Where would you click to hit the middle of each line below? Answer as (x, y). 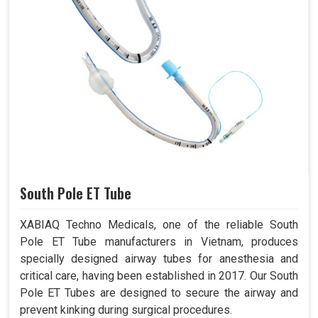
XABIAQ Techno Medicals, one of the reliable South (159, 225)
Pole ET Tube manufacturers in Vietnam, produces (159, 242)
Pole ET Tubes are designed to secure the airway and (159, 293)
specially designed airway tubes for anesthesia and (159, 259)
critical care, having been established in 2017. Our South (159, 276)
